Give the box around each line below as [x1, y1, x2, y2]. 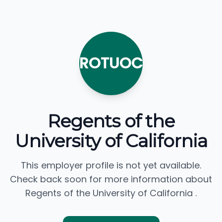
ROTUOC [79, 53, 143, 74]
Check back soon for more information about [10, 173, 212, 185]
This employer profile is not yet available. [21, 159, 201, 171]
